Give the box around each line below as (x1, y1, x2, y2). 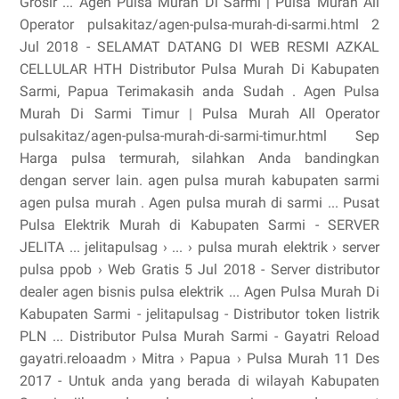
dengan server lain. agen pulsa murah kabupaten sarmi (20, 172, 379, 189)
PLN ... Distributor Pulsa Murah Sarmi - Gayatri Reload (20, 328, 379, 345)
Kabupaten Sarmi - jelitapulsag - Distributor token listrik (20, 305, 379, 322)
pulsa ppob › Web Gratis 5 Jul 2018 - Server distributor (20, 261, 379, 278)
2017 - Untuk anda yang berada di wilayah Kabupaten (20, 372, 379, 389)
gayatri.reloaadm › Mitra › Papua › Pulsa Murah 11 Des (20, 350, 379, 367)
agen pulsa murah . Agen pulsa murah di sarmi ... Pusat (20, 194, 379, 211)
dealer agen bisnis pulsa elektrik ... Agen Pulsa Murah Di (20, 283, 379, 300)
